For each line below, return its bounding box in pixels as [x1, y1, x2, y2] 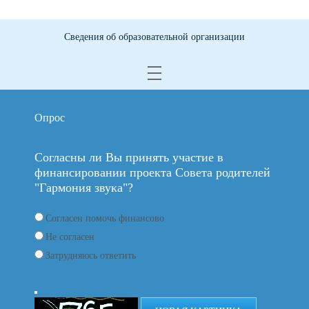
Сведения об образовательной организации [64, 32, 245, 42]
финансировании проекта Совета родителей [34, 166, 270, 179]
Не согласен [46, 232, 94, 242]
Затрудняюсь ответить [46, 250, 136, 261]
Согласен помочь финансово [46, 213, 164, 223]
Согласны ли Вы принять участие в [34, 150, 223, 164]
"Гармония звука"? [34, 181, 133, 195]
